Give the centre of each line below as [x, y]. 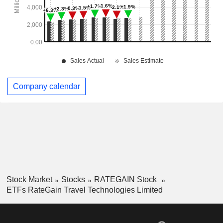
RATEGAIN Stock [126, 180]
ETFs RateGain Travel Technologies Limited [84, 190]
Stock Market [29, 180]
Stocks [73, 180]
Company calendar [47, 86]
